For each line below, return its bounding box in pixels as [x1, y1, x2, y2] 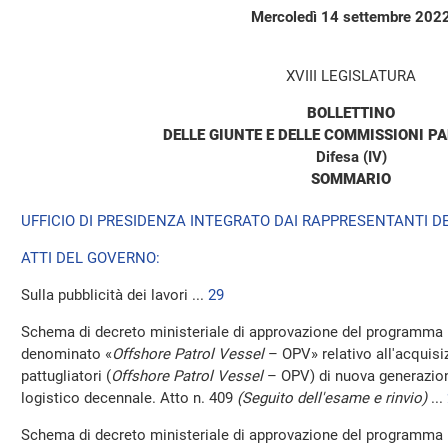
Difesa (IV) [315, 148, 387, 166]
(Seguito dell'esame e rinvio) [237, 389, 427, 407]
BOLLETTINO [307, 104, 395, 122]
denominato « [21, 345, 112, 363]
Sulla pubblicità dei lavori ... [21, 286, 208, 304]
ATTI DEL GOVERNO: [21, 249, 160, 267]
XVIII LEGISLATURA [286, 67, 416, 85]
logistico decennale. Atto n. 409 [21, 389, 237, 407]
